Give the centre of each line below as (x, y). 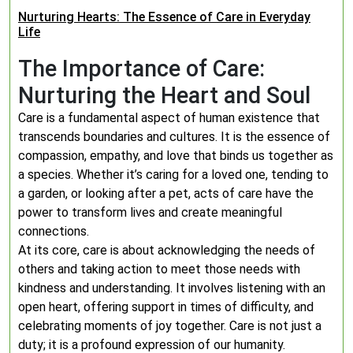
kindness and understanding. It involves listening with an (172, 288)
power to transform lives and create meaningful (150, 212)
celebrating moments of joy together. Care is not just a (170, 326)
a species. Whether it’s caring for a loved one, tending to (173, 175)
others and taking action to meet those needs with (159, 269)
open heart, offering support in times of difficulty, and (166, 307)
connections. (54, 231)
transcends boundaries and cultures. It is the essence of (174, 137)
